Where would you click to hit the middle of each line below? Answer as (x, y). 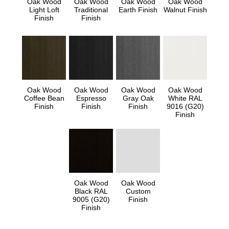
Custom (138, 191)
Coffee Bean (44, 98)
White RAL (185, 98)
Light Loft (44, 10)
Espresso (91, 98)
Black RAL (91, 191)
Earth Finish (138, 10)
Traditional (91, 10)
